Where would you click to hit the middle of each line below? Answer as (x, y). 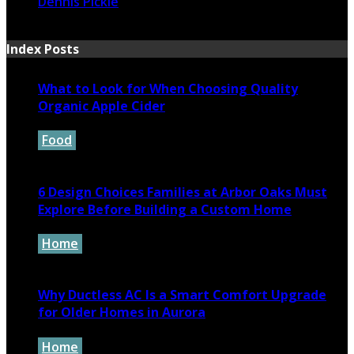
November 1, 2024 (93, 19)
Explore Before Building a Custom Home (165, 209)
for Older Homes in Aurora (122, 313)
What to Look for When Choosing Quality (168, 89)
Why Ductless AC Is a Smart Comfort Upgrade (182, 295)
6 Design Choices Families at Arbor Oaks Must (183, 192)
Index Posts (43, 49)
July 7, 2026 (71, 158)
